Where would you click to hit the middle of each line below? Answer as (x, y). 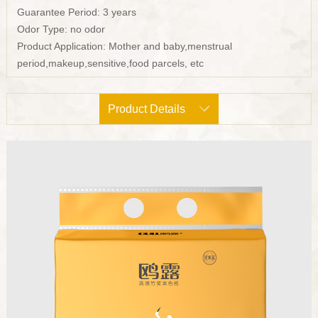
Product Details (147, 109)
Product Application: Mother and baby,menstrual (125, 46)
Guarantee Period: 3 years (77, 12)
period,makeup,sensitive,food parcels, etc (111, 63)
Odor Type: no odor (61, 29)
